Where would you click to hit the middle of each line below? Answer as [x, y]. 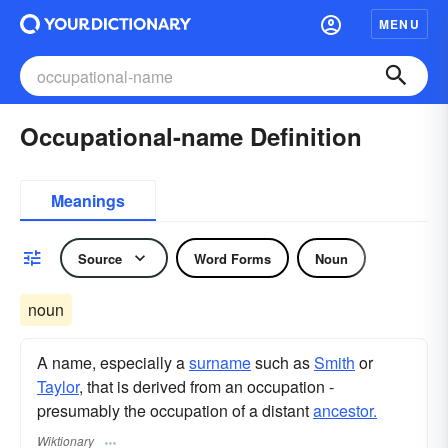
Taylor [58, 386]
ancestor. [345, 410]
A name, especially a [113, 362]
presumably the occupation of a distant [175, 410]
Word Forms [232, 258]
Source [100, 258]
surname [220, 362]
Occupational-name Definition [191, 136]
